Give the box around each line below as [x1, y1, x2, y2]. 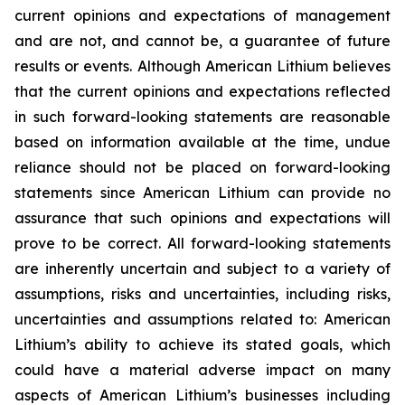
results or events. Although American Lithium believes [14, 57, 391, 75]
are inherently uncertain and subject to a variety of [14, 259, 391, 278]
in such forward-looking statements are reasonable [14, 108, 391, 126]
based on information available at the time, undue [14, 133, 391, 151]
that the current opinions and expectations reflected [14, 82, 391, 100]
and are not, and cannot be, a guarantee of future [14, 32, 391, 50]
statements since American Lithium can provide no [14, 184, 391, 202]
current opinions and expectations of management [14, 6, 391, 24]
